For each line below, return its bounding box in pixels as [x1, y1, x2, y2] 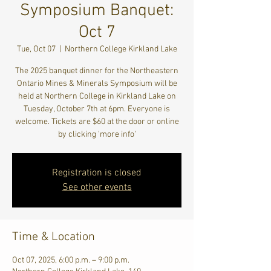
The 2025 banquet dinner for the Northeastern [15, 66, 178, 76]
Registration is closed [52, 167, 142, 179]
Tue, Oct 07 [16, 44, 56, 54]
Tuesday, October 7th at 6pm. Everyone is [24, 104, 170, 114]
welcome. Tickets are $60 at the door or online [15, 117, 179, 127]
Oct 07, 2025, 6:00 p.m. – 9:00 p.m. [12, 255, 129, 266]
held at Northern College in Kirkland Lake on [18, 91, 176, 102]
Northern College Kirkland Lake [64, 44, 177, 54]
